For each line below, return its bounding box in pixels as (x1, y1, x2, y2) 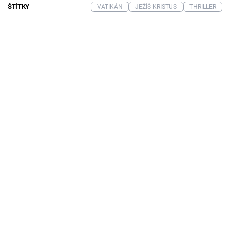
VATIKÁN (97, 3, 123, 11)
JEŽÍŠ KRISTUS (135, 3, 177, 11)
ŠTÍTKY (8, 3, 30, 11)
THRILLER (189, 3, 216, 11)
